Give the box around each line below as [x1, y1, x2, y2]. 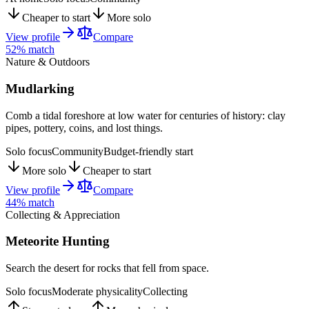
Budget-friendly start [103, 145, 193, 157]
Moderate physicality [52, 286, 143, 298]
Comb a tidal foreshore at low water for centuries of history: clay [6, 109, 286, 121]
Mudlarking [6, 81, 74, 96]
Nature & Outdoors [6, 56, 90, 68]
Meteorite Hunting [6, 234, 110, 249]
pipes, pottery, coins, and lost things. [6, 121, 163, 134]
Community [52, 145, 103, 157]
